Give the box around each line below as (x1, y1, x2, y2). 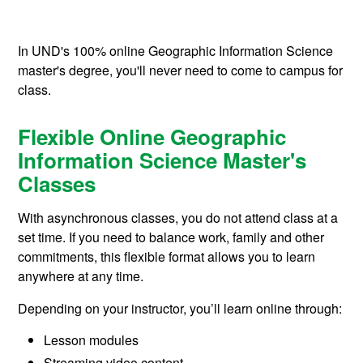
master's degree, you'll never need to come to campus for (18, 60, 344, 79)
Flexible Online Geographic (18, 122, 287, 152)
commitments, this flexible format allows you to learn (18, 247, 316, 267)
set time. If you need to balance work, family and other (18, 228, 325, 247)
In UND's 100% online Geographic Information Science (18, 41, 334, 60)
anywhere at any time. (18, 267, 144, 286)
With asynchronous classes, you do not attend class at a (18, 208, 339, 228)
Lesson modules (44, 331, 139, 350)
